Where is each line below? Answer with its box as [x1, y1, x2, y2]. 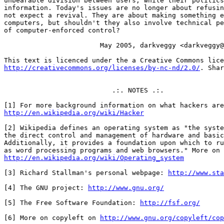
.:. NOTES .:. [4, 86, 164, 94]
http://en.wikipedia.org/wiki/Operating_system [4, 154, 184, 161]
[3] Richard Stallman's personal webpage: [4, 169, 168, 176]
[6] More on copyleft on [4, 214, 100, 221]
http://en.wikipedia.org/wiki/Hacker [4, 109, 144, 116]
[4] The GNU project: [4, 184, 88, 191]
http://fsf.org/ [140, 199, 200, 206]
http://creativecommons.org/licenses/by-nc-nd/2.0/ [4, 64, 200, 71]
